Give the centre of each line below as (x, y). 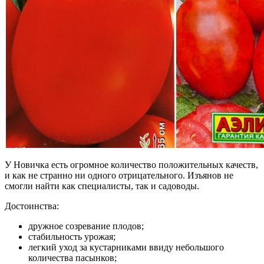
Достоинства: (32, 206)
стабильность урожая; (72, 237)
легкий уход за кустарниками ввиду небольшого (126, 247)
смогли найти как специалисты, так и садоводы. (102, 186)
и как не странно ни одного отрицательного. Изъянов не (119, 176)
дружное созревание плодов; (86, 226)
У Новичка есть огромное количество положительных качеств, (131, 165)
